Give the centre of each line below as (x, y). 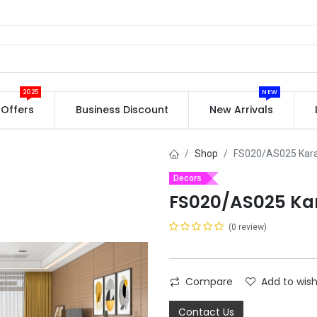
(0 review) (248, 227)
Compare (209, 282)
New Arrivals (242, 110)
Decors (188, 178)
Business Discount (122, 110)
